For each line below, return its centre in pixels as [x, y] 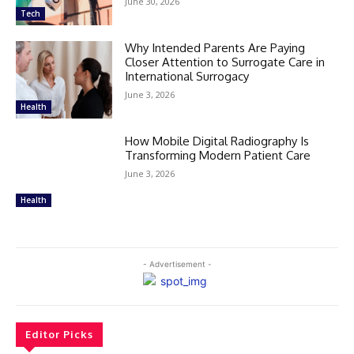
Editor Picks [59, 334]
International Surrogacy [187, 76]
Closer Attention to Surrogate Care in [225, 62]
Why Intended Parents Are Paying [215, 47]
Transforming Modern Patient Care [218, 155]
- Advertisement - [177, 264]
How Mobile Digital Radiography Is [217, 141]
